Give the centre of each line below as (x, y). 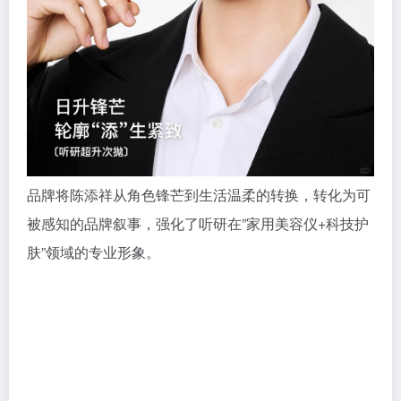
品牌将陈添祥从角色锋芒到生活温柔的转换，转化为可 (199, 194)
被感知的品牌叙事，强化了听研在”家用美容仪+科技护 (198, 223)
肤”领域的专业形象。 (94, 252)
